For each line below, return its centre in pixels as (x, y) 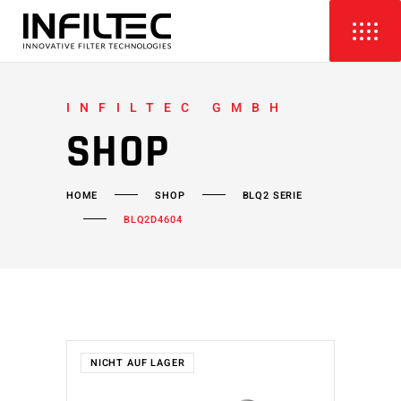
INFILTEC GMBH (178, 108)
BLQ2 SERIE (272, 195)
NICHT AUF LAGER (138, 363)
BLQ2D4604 (153, 219)
